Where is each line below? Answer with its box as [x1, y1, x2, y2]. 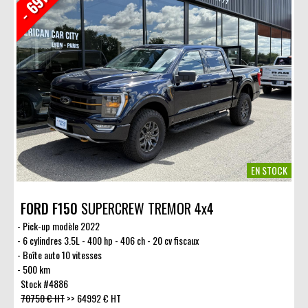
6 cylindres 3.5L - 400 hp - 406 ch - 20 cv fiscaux [22, 232, 199, 247]
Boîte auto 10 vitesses [22, 247, 102, 262]
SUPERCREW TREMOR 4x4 [78, 197, 214, 219]
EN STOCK [251, 162, 287, 177]
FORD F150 [21, 197, 78, 219]
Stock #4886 [21, 276, 68, 291]
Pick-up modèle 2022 [22, 218, 100, 233]
